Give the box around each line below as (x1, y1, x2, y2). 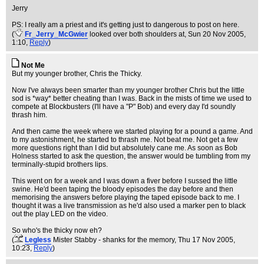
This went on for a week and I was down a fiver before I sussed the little (12, 177, 237, 185)
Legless (25, 236, 51, 244)
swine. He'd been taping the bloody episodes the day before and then (12, 185, 233, 193)
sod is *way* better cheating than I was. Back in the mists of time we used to (12, 94, 252, 103)
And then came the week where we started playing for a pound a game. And (12, 127, 253, 136)
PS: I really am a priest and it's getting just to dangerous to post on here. (12, 21, 239, 29)
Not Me (21, 61, 45, 70)
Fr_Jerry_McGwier (25, 30, 88, 38)
